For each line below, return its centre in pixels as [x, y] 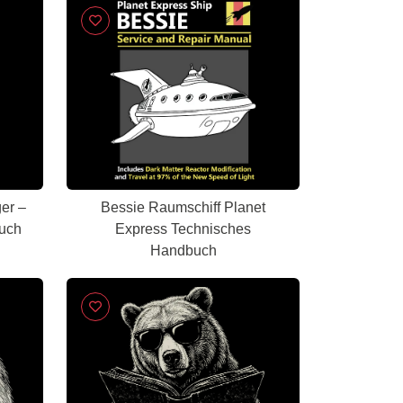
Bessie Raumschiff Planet [162, 207]
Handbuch [183, 251]
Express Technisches [183, 229]
